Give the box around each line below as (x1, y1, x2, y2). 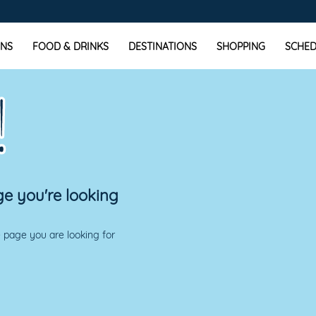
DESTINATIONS (128, 40, 197, 53)
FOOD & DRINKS (32, 40, 109, 53)
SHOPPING (217, 40, 265, 53)
